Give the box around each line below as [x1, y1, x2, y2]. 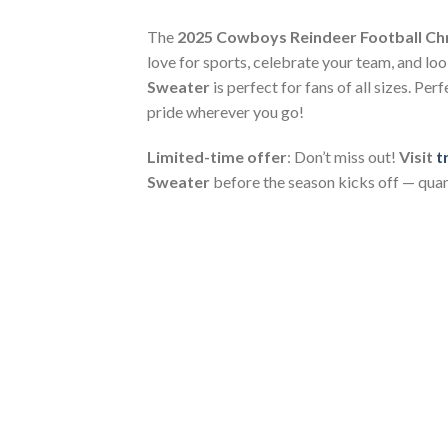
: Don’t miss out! [287, 147, 399, 167]
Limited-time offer [147, 147, 287, 167]
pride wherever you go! [147, 101, 304, 121]
